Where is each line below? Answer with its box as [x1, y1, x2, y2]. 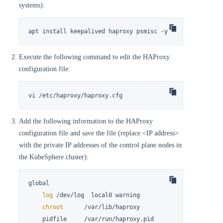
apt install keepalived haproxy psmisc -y [28, 27, 168, 35]
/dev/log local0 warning [53, 192, 140, 199]
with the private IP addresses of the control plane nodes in [19, 141, 182, 149]
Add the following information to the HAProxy [19, 117, 153, 125]
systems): [19, 1, 45, 9]
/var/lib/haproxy [63, 204, 140, 211]
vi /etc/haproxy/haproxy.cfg [28, 92, 123, 99]
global [28, 180, 50, 187]
